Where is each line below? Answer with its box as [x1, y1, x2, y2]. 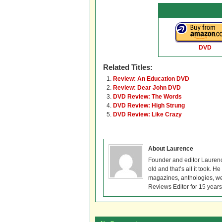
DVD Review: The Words [113, 93, 182, 100]
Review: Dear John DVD [113, 84, 181, 91]
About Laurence [148, 145, 193, 152]
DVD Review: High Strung [113, 102, 185, 109]
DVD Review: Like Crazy [113, 111, 182, 118]
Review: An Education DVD [113, 75, 189, 82]
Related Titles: [103, 63, 153, 71]
